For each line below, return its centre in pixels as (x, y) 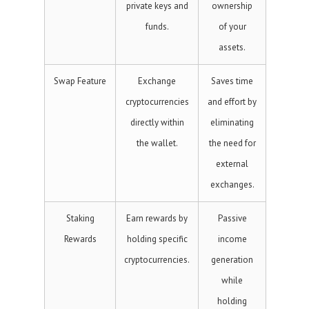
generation (232, 260)
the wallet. (157, 143)
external (232, 164)
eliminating (232, 122)
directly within (157, 122)
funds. (157, 27)
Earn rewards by (157, 218)
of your (232, 27)
